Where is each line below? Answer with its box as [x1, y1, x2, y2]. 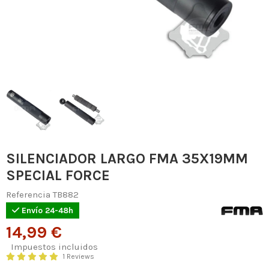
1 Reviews [62, 252, 94, 261]
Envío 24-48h [19, 205, 73, 216]
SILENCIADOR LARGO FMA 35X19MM [6, 150, 248, 168]
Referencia [6, 189, 50, 201]
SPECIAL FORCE [6, 167, 110, 184]
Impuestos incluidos [11, 241, 98, 253]
